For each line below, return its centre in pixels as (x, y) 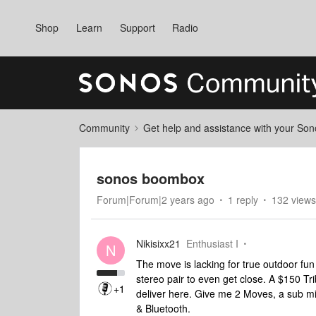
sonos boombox (151, 178)
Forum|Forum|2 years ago (156, 200)
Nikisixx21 (158, 243)
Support (137, 28)
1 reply (243, 200)
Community (104, 128)
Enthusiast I (212, 243)
